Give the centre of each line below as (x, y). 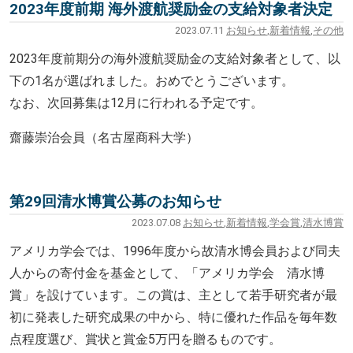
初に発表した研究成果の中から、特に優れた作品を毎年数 (173, 317)
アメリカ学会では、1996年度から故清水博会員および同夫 (175, 251)
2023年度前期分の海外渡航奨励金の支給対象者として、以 (175, 58)
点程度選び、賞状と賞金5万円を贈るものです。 (145, 339)
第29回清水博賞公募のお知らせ (115, 201)
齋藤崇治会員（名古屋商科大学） (104, 137)
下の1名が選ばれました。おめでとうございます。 (152, 80)
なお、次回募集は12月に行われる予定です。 (136, 102)
